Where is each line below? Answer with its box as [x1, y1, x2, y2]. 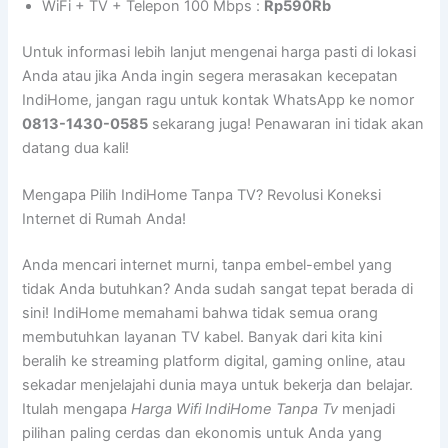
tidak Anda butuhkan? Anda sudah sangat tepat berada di [22, 279, 414, 298]
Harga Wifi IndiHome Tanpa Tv [131, 399, 339, 418]
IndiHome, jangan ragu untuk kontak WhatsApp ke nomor [22, 90, 415, 109]
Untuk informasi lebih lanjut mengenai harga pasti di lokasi [22, 42, 417, 61]
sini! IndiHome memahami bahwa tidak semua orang [22, 303, 379, 322]
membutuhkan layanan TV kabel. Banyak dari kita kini [22, 327, 383, 346]
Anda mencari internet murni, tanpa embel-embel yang [22, 255, 393, 274]
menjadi [338, 399, 396, 418]
